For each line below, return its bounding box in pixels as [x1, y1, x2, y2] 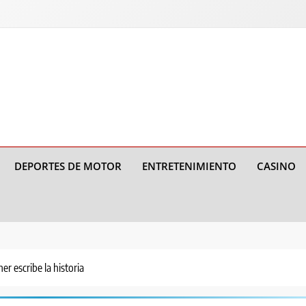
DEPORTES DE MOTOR [14, 158, 122, 173]
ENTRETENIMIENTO [142, 158, 236, 173]
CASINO [257, 158, 296, 173]
